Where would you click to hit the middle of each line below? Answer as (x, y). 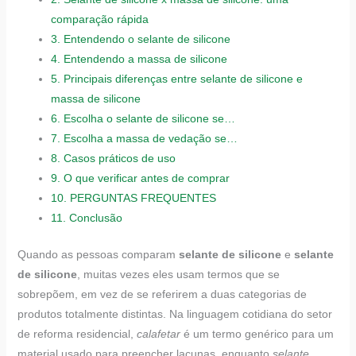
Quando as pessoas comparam (98, 254)
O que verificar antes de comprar (146, 178)
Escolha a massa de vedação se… (150, 138)
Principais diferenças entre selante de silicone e (183, 79)
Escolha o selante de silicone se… (149, 118)
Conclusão (95, 218)
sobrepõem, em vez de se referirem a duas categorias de (162, 294)
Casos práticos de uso (119, 158)
